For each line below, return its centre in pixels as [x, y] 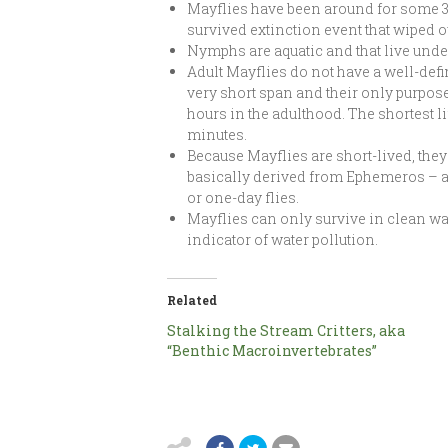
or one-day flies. [243, 197]
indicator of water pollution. [282, 239]
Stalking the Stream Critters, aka [286, 330]
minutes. [217, 134]
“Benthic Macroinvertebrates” [272, 350]
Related [192, 300]
